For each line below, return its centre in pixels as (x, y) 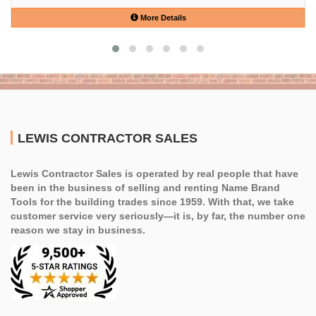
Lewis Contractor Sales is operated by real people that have (154, 173)
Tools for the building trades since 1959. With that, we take (152, 201)
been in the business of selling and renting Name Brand (145, 187)
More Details (162, 17)
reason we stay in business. (78, 230)
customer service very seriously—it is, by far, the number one (158, 215)
